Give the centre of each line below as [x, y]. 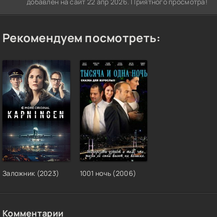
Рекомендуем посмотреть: [82, 38]
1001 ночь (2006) [108, 173]
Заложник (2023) [31, 173]
